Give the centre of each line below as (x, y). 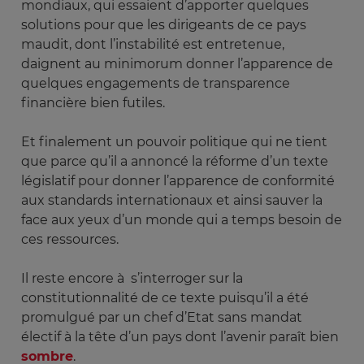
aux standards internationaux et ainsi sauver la (172, 201)
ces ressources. (71, 240)
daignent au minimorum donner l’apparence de (177, 64)
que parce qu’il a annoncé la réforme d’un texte (175, 162)
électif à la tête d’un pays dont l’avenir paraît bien (180, 337)
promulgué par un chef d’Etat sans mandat (162, 318)
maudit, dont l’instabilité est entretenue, (153, 45)
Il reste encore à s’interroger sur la (132, 279)
